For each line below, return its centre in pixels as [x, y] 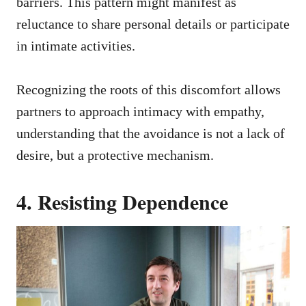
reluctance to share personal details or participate [153, 24]
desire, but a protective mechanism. [115, 155]
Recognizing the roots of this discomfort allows [149, 89]
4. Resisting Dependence [122, 201]
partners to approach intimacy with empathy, [140, 111]
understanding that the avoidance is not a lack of [151, 133]
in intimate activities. [76, 45]
